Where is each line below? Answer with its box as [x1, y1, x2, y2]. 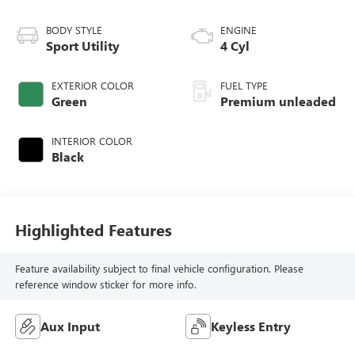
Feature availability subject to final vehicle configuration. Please [14, 261, 303, 275]
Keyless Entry [211, 318, 291, 335]
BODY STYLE [45, 23, 102, 37]
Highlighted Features [14, 218, 172, 240]
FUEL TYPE [220, 78, 268, 93]
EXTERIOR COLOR [51, 78, 134, 93]
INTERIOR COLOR [51, 134, 132, 148]
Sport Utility [45, 37, 120, 55]
